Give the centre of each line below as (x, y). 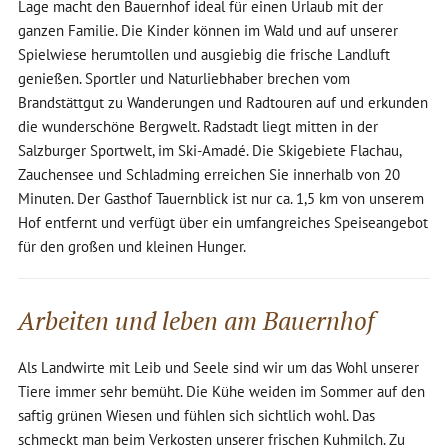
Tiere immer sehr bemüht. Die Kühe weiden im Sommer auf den (221, 391)
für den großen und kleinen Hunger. (131, 247)
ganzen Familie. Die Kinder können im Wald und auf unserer (207, 31)
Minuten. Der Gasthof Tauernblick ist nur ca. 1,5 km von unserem (220, 199)
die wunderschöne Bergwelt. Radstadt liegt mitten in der (197, 127)
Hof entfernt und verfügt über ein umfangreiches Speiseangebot (222, 223)
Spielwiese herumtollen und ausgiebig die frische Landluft (203, 55)
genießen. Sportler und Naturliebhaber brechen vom (183, 79)
